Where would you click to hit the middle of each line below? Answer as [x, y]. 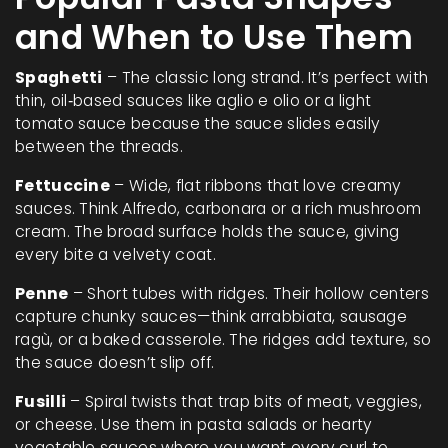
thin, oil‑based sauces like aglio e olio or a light [193, 100]
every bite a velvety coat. [115, 254]
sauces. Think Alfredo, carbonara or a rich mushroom [218, 208]
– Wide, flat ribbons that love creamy [256, 185]
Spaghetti [59, 77]
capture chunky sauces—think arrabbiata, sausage [211, 316]
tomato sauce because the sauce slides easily [198, 123]
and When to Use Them [214, 37]
